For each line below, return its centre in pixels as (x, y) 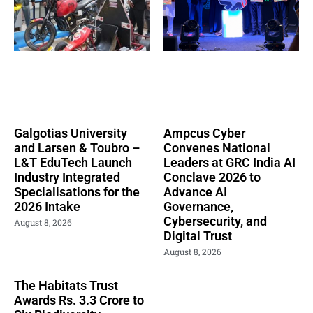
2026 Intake (47, 206)
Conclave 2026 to (212, 177)
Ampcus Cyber (204, 133)
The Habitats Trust (66, 285)
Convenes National (217, 147)
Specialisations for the (77, 191)
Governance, (198, 206)
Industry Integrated (67, 177)
